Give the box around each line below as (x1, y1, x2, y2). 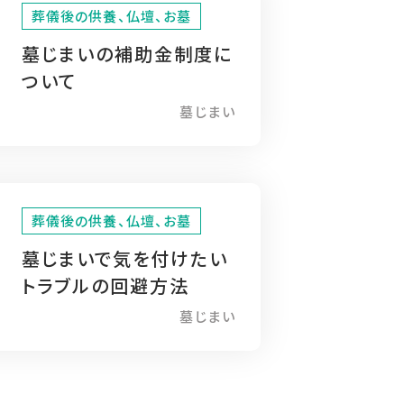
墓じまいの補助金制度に (21, 41, 233, 67)
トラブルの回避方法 (21, 272, 189, 298)
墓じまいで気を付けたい (21, 245, 228, 271)
